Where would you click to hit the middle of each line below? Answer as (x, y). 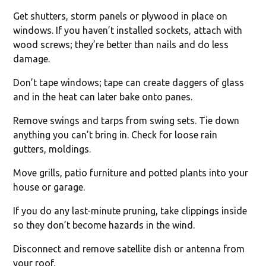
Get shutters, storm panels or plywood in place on (121, 16)
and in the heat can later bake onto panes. (103, 96)
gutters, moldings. (52, 149)
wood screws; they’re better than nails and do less (121, 44)
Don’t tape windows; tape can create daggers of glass (129, 82)
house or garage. (49, 187)
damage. (32, 58)
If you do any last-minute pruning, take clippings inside (130, 210)
